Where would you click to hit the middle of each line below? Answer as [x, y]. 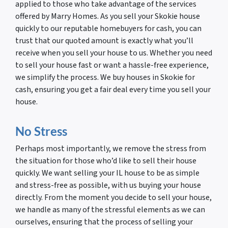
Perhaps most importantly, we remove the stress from [111, 149]
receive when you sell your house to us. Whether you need [114, 53]
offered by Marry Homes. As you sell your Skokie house [108, 17]
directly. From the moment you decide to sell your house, [113, 198]
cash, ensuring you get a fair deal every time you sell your [113, 90]
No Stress [41, 131]
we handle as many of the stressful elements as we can [110, 210]
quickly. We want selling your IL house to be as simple [107, 173]
